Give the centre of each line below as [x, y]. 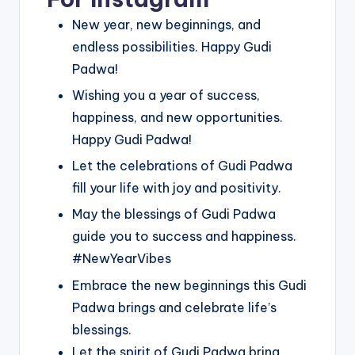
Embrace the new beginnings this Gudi [189, 285]
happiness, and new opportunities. [177, 118]
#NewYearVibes [122, 259]
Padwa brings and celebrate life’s [174, 307]
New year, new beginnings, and [166, 25]
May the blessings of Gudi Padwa [174, 214]
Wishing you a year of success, [166, 95]
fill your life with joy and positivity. [177, 188]
